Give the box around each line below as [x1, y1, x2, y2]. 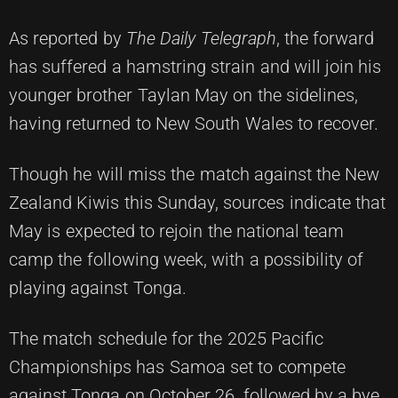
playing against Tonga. [9, 277, 187, 299]
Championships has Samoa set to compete [9, 356, 346, 378]
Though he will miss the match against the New [9, 163, 380, 186]
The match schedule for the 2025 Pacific [9, 328, 323, 350]
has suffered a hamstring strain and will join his [9, 56, 382, 78]
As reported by [9, 28, 126, 50]
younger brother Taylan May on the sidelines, [9, 84, 358, 107]
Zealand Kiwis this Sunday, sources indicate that [9, 192, 386, 214]
